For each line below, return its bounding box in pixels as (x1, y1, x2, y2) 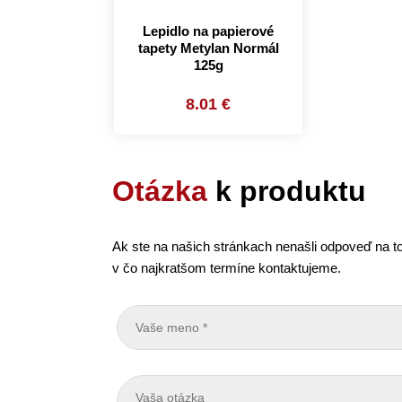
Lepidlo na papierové (143, 23, 274, 39)
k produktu (207, 175, 366, 207)
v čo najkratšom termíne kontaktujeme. (112, 260, 341, 275)
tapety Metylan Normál (137, 40, 279, 56)
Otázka (112, 175, 207, 207)
